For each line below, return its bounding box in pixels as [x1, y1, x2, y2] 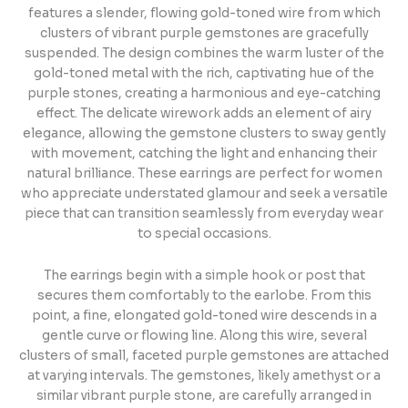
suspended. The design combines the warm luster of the [24, 45, 384, 61]
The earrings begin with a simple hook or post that [43, 267, 365, 283]
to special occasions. [137, 225, 271, 241]
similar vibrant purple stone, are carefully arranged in [36, 387, 372, 403]
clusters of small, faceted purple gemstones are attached [19, 347, 389, 363]
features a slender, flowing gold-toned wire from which [27, 5, 381, 21]
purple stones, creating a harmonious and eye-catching [27, 85, 381, 101]
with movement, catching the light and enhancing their [31, 145, 377, 161]
